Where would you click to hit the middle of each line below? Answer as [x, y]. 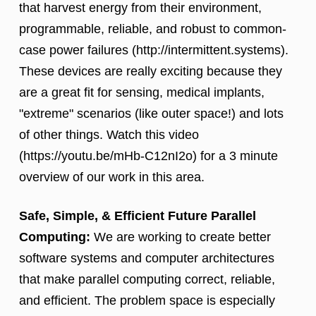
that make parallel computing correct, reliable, [147, 280]
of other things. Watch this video [109, 135]
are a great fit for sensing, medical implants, [142, 93]
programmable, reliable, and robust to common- [153, 29]
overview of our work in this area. [112, 177]
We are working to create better [181, 237]
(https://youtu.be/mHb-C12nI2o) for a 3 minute [148, 156]
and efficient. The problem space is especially [147, 301]
